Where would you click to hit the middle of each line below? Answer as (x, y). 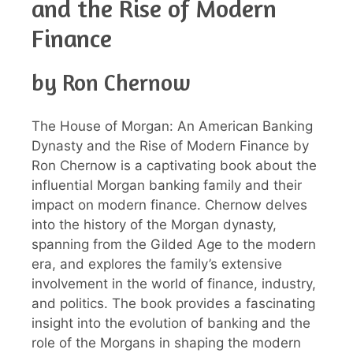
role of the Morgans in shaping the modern (166, 342)
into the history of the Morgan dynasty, (154, 224)
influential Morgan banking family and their (167, 185)
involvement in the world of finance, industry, (174, 283)
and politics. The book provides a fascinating (173, 303)
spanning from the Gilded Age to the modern (174, 244)
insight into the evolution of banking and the (171, 323)
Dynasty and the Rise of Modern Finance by (170, 145)
